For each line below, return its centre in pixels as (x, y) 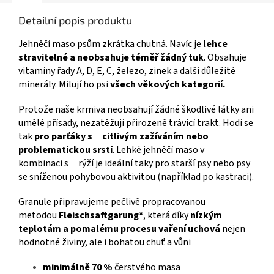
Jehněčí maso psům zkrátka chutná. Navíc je (111, 44)
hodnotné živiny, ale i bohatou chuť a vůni (105, 242)
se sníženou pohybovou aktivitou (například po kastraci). (136, 176)
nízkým (206, 215)
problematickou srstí (65, 150)
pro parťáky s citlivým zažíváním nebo (121, 136)
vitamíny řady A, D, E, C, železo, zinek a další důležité (127, 71)
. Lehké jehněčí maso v (163, 150)
